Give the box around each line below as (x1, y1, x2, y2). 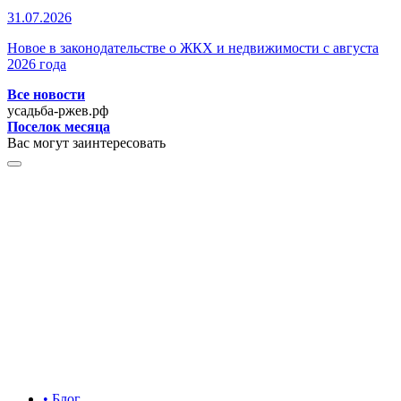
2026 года (7, 55, 66, 72)
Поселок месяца (7, 118, 110, 134)
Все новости (7, 86, 85, 102)
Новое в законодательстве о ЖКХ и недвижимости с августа (7, 39, 379, 55)
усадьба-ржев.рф (7, 102, 108, 118)
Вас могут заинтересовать (7, 134, 166, 150)
